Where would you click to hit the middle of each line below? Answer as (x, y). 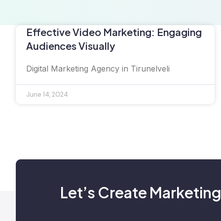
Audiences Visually (71, 46)
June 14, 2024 (47, 94)
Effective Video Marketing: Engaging (114, 32)
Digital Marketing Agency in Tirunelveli (98, 69)
